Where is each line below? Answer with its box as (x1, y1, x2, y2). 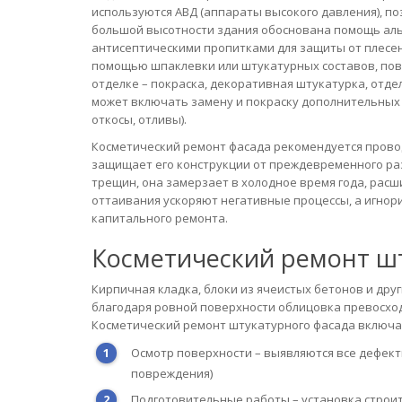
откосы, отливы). (92, 111, 187, 127)
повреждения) (131, 365, 213, 381)
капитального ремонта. (92, 210, 228, 226)
